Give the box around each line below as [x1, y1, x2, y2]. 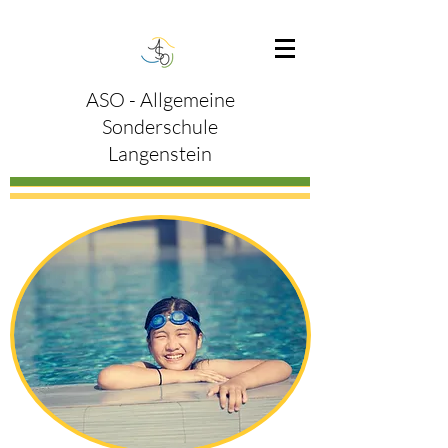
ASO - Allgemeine [85, 87, 235, 112]
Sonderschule [102, 114, 218, 139]
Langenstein [108, 141, 212, 166]
